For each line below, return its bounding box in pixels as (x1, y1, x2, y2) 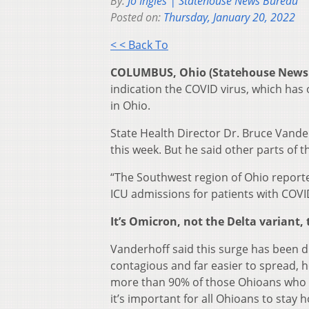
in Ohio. (110, 98, 150, 114)
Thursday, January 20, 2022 (163, 10, 295, 26)
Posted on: (110, 10, 163, 26)
